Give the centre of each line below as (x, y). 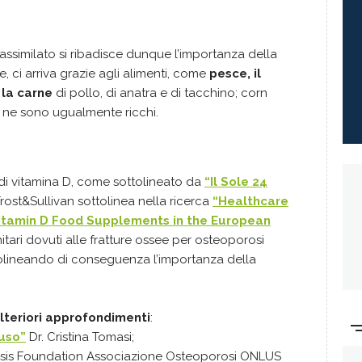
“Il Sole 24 (236, 182)
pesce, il (235, 74)
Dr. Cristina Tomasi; (80, 337)
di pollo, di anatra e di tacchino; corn (160, 93)
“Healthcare (250, 201)
